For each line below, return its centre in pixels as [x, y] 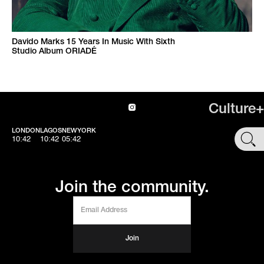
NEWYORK [79, 131]
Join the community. [132, 188]
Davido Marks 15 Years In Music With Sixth [93, 42]
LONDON [26, 131]
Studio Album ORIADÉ [54, 52]
